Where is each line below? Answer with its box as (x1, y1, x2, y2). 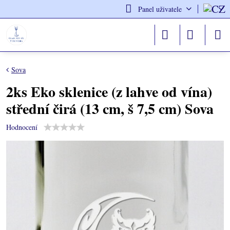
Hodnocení (6, 122, 37, 132)
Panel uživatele (138, 4, 182, 14)
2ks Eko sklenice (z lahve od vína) (6, 81, 212, 102)
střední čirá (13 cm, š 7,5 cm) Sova (6, 98, 214, 119)
